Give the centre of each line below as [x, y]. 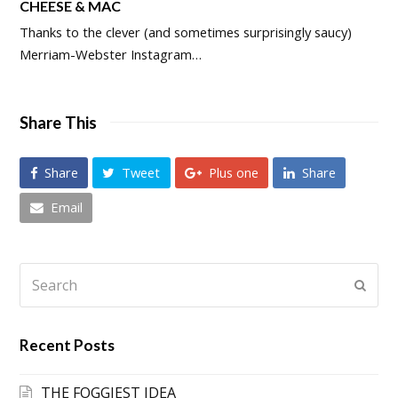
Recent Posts [68, 346]
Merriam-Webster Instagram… [111, 54]
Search [42, 272]
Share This [59, 122]
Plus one [233, 172]
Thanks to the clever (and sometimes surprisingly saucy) [186, 32]
